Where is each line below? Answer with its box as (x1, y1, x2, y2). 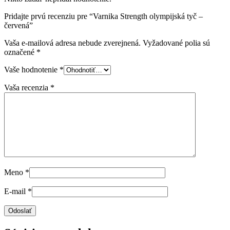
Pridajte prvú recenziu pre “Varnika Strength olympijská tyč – (4, 11, 203, 21)
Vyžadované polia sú (143, 38, 210, 47)
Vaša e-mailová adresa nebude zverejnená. (4, 38, 141, 47)
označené (4, 47, 36, 56)
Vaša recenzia (4, 83, 50, 92)
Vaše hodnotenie (4, 65, 60, 74)
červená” (4, 21, 33, 30)
